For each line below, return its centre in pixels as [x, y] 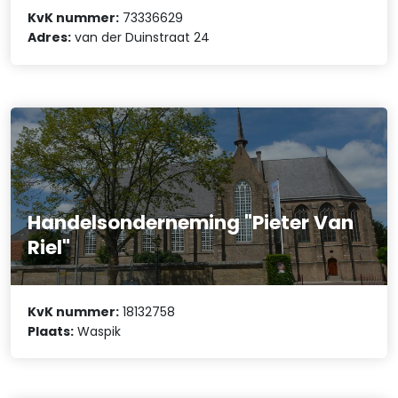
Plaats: [51, 331]
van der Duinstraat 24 [141, 38]
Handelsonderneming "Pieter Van [191, 223]
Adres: [50, 38]
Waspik [98, 331]
